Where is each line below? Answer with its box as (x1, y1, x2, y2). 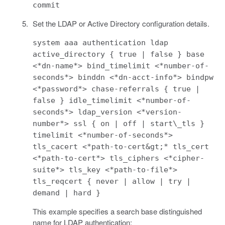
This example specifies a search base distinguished (32, 205, 202, 216)
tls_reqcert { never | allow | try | (32, 176, 191, 186)
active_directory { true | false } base (32, 49, 204, 59)
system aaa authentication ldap (32, 38, 168, 47)
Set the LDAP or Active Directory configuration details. (32, 18, 209, 29)
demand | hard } (32, 188, 100, 197)
